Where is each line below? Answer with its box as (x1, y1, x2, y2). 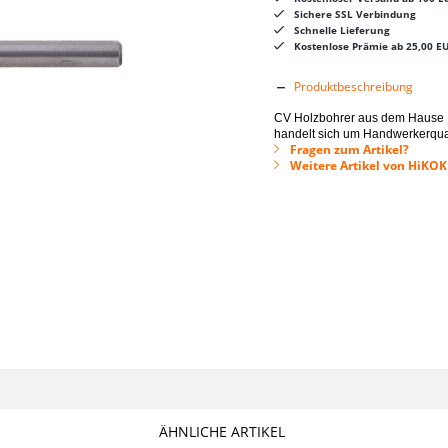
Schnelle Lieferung (293, 23, 390, 37)
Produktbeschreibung (293, 78, 413, 95)
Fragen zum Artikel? (286, 141, 409, 158)
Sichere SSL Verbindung (293, 7, 416, 21)
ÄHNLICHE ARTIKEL (158, 422, 285, 441)
